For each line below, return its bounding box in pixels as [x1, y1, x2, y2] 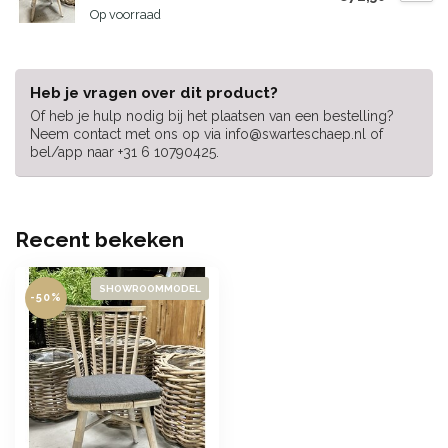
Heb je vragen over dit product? [30, 84, 278, 103]
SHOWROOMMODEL [99, 283, 201, 295]
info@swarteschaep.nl [225, 126, 366, 143]
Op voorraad [90, 7, 161, 23]
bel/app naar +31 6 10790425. [30, 144, 219, 161]
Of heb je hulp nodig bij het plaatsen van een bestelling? [30, 108, 394, 125]
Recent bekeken [15, 227, 184, 253]
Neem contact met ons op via [30, 126, 225, 143]
